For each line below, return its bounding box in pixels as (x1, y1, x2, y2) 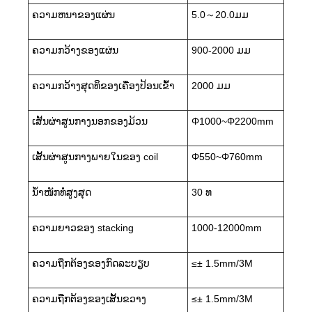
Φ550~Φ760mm (192, 150, 263, 162)
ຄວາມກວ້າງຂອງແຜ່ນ (32, 44, 118, 56)
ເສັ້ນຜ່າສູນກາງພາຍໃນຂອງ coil (32, 150, 158, 162)
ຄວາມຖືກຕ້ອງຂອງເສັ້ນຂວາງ (32, 292, 146, 304)
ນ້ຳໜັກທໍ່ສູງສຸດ (32, 186, 91, 198)
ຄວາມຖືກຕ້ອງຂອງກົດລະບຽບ (32, 257, 150, 269)
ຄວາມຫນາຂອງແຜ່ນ (32, 8, 115, 20)
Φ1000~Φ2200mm (192, 115, 274, 127)
